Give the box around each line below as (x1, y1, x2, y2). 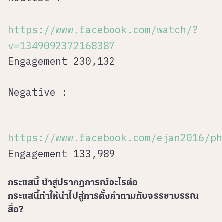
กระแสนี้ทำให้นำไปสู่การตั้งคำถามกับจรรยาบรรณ (8, 192, 199, 202)
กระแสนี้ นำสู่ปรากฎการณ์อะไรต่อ (8, 178, 138, 188)
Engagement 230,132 (8, 55, 115, 68)
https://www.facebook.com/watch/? (8, 23, 198, 37)
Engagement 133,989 (8, 147, 115, 161)
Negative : (8, 85, 67, 99)
